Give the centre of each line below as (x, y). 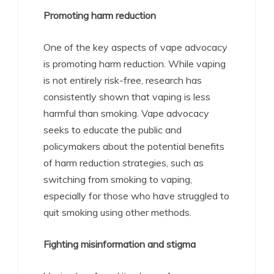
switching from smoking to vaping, (118, 180)
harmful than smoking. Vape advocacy (126, 113)
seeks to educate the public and (113, 130)
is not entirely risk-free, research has (123, 80)
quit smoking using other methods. (117, 213)
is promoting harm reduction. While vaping (135, 64)
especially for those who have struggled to (136, 196)
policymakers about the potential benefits (134, 146)
